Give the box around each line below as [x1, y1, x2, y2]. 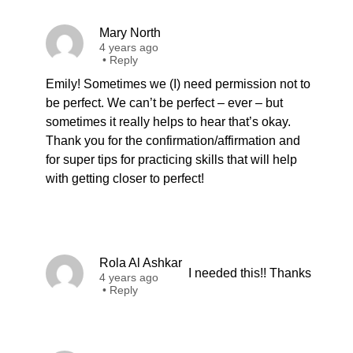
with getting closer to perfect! [46, 172, 204, 185]
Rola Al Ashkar [99, 256, 182, 269]
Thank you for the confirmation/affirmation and [46, 134, 300, 147]
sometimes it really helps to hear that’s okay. [46, 115, 291, 128]
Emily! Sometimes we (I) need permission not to [46, 77, 310, 91]
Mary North [99, 26, 161, 39]
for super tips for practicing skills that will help [46, 153, 297, 166]
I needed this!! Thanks [188, 266, 311, 280]
